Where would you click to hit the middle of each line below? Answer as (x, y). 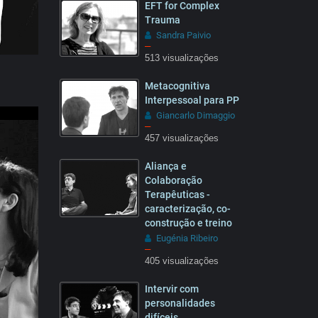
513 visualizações (181, 58)
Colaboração (173, 180)
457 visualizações (181, 138)
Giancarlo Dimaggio (195, 115)
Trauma (162, 20)
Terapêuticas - (177, 194)
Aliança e (165, 166)
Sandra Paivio (183, 35)
